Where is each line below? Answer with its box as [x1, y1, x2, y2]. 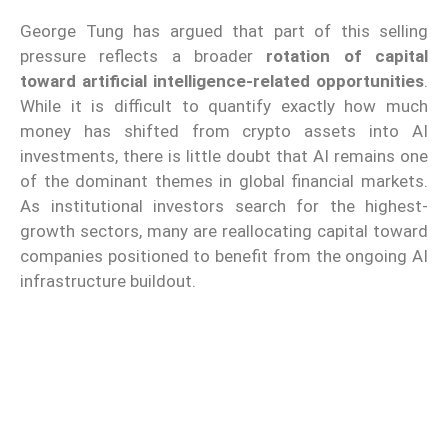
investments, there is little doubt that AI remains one [20, 145, 428, 166]
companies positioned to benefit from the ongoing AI [20, 245, 428, 266]
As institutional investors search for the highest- [20, 195, 428, 216]
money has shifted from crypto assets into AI [20, 120, 428, 141]
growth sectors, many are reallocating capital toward [20, 220, 428, 241]
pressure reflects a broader [20, 45, 267, 66]
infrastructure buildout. [20, 270, 196, 291]
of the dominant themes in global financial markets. [20, 170, 428, 191]
